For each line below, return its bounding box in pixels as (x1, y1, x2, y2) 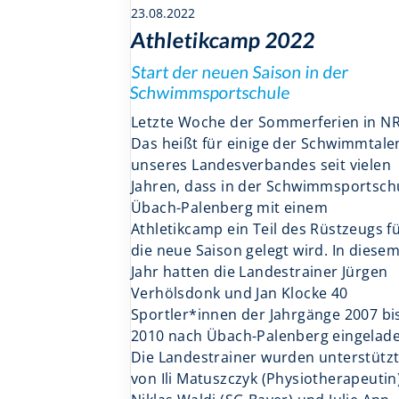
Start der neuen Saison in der (131, 61, 351, 82)
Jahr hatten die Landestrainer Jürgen (131, 261, 388, 281)
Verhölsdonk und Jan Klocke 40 (131, 282, 348, 303)
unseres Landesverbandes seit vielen (131, 154, 391, 175)
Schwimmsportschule (128, 81, 291, 102)
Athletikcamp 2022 (129, 26, 317, 53)
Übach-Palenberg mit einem (131, 197, 328, 217)
